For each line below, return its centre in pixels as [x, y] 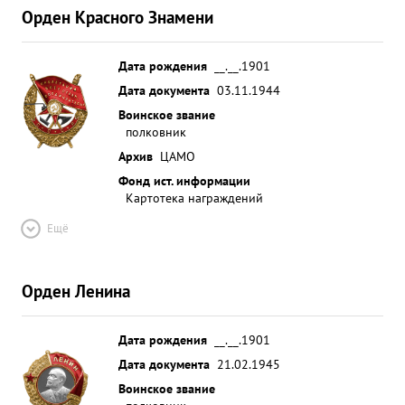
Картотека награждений [194, 198]
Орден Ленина [76, 291]
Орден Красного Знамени [118, 17]
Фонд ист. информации [184, 180]
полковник [156, 132]
